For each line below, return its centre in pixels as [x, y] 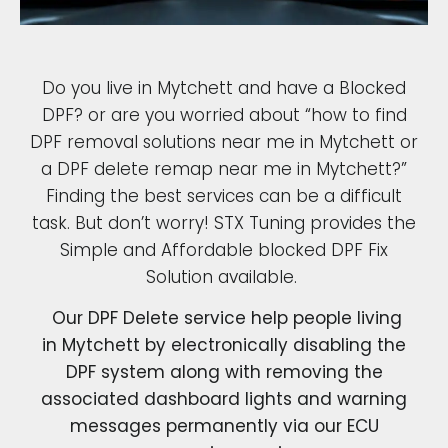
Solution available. [224, 276]
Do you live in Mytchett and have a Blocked [224, 87]
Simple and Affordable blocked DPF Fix [224, 249]
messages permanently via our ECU [224, 426]
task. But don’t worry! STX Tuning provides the [224, 222]
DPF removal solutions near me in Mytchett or [224, 141]
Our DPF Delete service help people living [224, 318]
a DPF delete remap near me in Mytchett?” [224, 168]
